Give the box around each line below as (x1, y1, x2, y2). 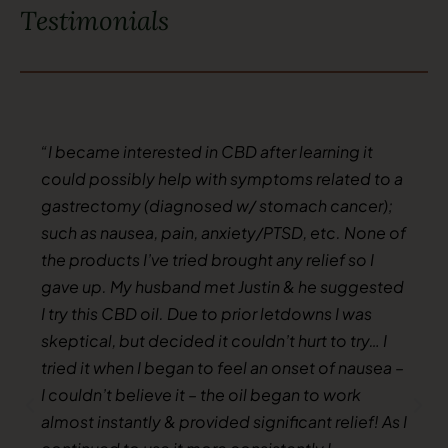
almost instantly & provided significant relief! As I (40, 410, 407, 432)
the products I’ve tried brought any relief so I (40, 248, 374, 270)
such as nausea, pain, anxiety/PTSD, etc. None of (40, 221, 406, 243)
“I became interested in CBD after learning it (40, 140, 373, 162)
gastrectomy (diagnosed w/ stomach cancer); (40, 194, 393, 216)
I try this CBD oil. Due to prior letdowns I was (40, 302, 372, 324)
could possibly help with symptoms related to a (40, 167, 403, 189)
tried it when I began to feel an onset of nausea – (40, 356, 404, 378)
